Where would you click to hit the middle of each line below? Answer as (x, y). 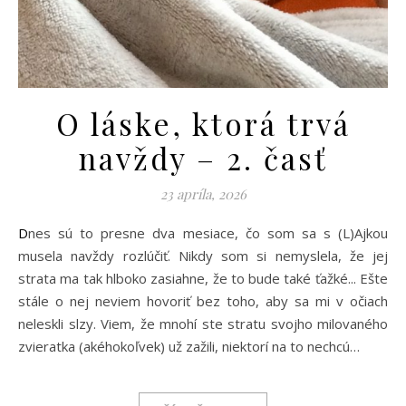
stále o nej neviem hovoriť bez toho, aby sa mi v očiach (203, 301)
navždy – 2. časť (203, 158)
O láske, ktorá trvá (203, 124)
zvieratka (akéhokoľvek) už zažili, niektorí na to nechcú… (189, 347)
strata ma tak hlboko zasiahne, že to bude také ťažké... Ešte (203, 279)
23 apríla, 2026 (203, 194)
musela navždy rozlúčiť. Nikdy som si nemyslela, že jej (203, 256)
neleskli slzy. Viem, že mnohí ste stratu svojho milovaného (203, 324)
